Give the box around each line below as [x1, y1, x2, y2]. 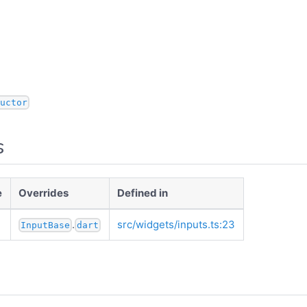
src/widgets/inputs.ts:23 [117, 217, 236, 231]
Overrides [19, 186, 69, 199]
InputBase [21, 220, 71, 231]
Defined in [117, 186, 169, 199]
